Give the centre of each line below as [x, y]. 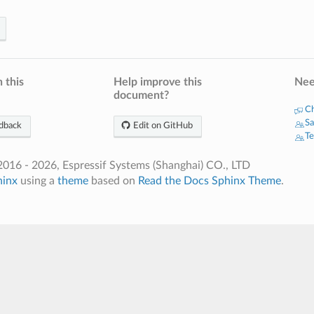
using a [37, 180]
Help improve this [158, 82]
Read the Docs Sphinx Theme [209, 180]
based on [113, 180]
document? [141, 95]
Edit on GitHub [162, 125]
